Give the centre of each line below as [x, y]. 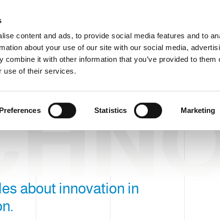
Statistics [111, 110]
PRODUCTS [82, 48]
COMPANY [34, 48]
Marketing [198, 110]
